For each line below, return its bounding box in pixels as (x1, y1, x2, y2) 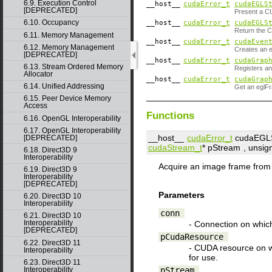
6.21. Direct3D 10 (23, 211, 81, 220)
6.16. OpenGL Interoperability (23, 114, 121, 123)
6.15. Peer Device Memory (23, 94, 111, 103)
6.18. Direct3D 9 (23, 145, 77, 154)
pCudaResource (160, 231, 223, 242)
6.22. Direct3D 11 (23, 238, 81, 247)
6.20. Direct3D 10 (23, 192, 81, 201)
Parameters (158, 189, 205, 200)
